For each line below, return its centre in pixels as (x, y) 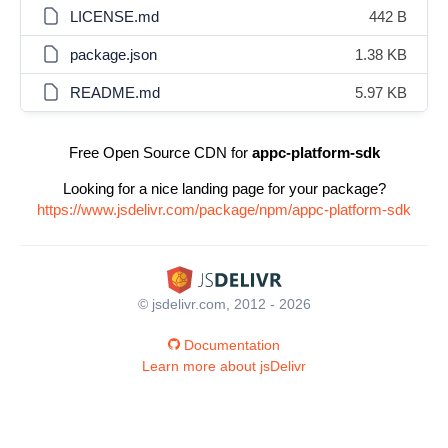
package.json (113, 54)
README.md (115, 92)
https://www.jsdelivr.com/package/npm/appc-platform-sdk (224, 209)
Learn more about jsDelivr (224, 365)
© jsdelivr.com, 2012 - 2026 (224, 303)
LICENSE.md (114, 16)
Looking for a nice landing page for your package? (224, 188)
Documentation (232, 344)
